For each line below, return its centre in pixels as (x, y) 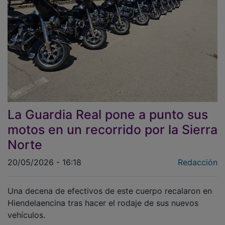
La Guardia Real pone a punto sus (108, 107)
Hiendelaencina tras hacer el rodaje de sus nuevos (103, 196)
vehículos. (26, 208)
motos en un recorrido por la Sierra (113, 122)
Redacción (198, 155)
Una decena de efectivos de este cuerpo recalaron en (110, 184)
